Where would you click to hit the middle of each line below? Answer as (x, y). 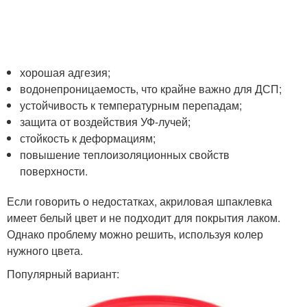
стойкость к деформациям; (88, 138)
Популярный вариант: (63, 274)
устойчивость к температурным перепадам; (131, 106)
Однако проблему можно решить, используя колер (135, 234)
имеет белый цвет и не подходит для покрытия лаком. (144, 218)
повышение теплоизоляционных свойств (125, 155)
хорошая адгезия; (65, 73)
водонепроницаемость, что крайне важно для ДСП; (151, 89)
